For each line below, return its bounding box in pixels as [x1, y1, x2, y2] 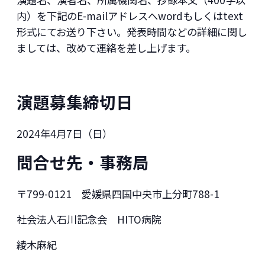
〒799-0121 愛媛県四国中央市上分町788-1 [16, 186, 219, 201]
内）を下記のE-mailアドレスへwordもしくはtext [16, 8, 243, 24]
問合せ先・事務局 [16, 150, 149, 174]
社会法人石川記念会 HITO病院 [16, 211, 161, 227]
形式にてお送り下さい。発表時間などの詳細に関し [16, 24, 247, 40]
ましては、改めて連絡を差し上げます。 [16, 40, 196, 56]
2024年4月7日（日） [16, 125, 112, 141]
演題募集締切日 [16, 90, 132, 114]
